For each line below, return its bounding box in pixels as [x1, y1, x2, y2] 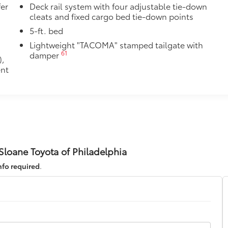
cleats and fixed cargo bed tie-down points [30, 10, 194, 22]
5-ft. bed [30, 24, 64, 36]
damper [30, 48, 62, 61]
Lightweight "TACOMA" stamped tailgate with [30, 38, 204, 50]
